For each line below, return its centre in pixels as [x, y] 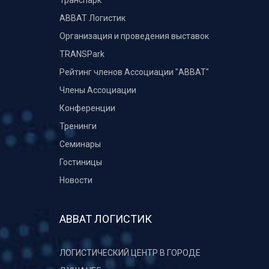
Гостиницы [81, 162]
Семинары [80, 144]
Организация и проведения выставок [134, 36]
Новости [76, 180]
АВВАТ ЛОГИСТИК [106, 219]
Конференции [87, 108]
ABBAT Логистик [92, 18]
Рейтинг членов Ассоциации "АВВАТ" [134, 72]
